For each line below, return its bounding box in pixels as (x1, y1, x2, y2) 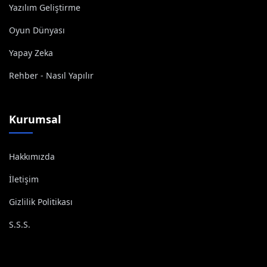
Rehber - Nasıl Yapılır (9, 70, 94, 81)
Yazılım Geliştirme (9, 2, 80, 13)
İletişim (9, 173, 39, 185)
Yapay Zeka (9, 47, 53, 58)
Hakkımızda (9, 151, 55, 162)
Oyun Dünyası (9, 24, 65, 36)
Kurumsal (9, 112, 61, 126)
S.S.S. (9, 219, 30, 230)
